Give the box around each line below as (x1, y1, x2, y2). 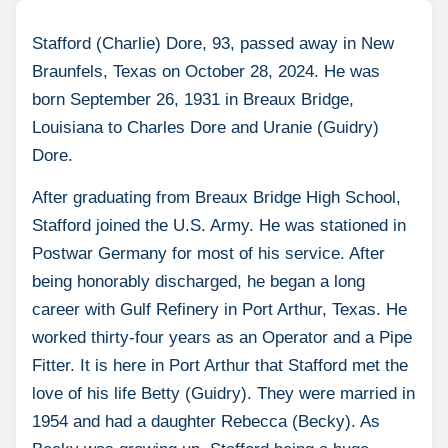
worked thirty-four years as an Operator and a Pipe (32, 327, 412, 347)
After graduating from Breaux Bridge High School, (32, 187, 401, 207)
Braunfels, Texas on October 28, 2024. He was (32, 61, 380, 81)
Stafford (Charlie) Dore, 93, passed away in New (32, 33, 394, 53)
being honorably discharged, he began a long (32, 271, 365, 291)
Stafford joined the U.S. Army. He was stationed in (32, 215, 406, 235)
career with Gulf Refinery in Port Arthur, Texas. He (32, 299, 407, 319)
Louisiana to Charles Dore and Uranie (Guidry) (32, 117, 379, 137)
